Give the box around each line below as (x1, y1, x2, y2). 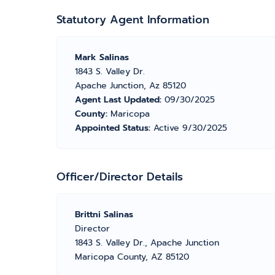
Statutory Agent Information (56, 11, 209, 28)
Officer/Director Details (56, 168, 183, 185)
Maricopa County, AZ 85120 (75, 250, 189, 263)
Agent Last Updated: (75, 93, 165, 106)
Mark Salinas (75, 51, 129, 64)
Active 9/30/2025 (153, 122, 227, 134)
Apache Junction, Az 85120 (75, 79, 186, 92)
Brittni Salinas (75, 208, 133, 221)
